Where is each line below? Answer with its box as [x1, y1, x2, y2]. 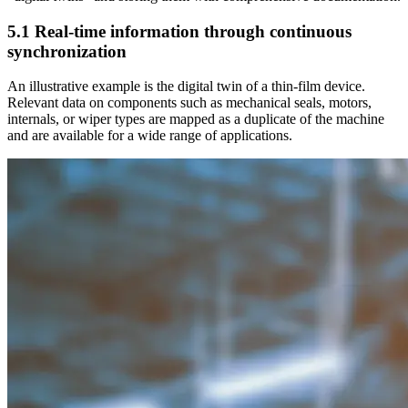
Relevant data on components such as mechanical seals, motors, [7, 95, 372, 111]
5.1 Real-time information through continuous [7, 21, 352, 41]
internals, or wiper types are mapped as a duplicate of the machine [7, 111, 384, 127]
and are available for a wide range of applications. [7, 127, 292, 144]
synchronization [7, 41, 127, 61]
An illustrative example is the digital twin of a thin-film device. [7, 78, 365, 95]
